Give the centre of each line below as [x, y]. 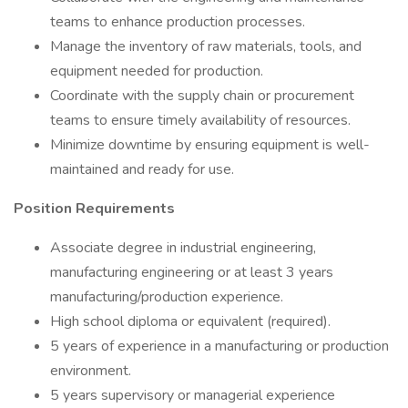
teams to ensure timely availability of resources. [200, 120]
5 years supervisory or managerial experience [193, 395]
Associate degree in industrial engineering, [183, 248]
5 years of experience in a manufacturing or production [219, 346]
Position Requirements [94, 209]
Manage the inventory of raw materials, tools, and [206, 46]
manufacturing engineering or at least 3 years [192, 272]
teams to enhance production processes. [178, 22]
